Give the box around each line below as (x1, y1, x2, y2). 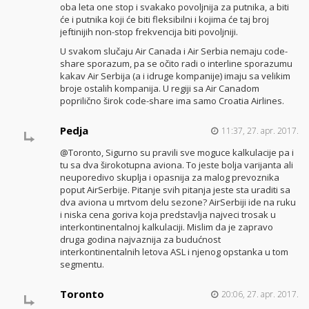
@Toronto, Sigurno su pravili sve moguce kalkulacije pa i (59, 146, 294, 159)
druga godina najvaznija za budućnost (59, 233, 221, 246)
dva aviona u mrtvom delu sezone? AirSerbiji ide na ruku (59, 196, 296, 209)
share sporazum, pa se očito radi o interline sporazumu (59, 57, 292, 70)
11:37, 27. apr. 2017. (221, 125, 299, 137)
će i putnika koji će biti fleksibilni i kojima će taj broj (59, 12, 269, 26)
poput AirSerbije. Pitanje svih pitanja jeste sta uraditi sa (59, 183, 290, 197)
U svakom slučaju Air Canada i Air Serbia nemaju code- (59, 45, 288, 58)
